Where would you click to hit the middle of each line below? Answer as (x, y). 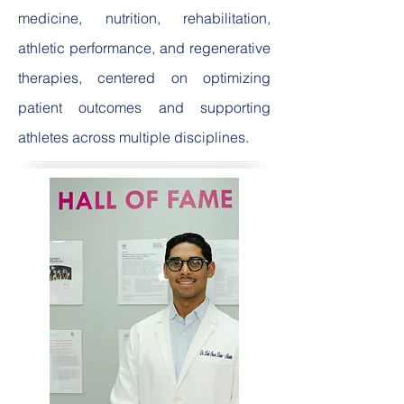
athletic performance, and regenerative (144, 48)
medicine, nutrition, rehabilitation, (144, 18)
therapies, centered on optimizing (144, 78)
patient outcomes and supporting (144, 107)
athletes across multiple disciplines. (133, 137)
